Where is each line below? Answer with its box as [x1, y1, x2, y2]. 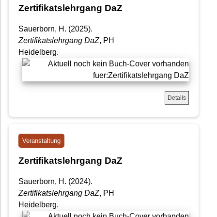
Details [168, 94, 186, 101]
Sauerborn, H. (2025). [18, 24, 93, 33]
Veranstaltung [22, 137, 61, 144]
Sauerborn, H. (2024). [18, 177, 93, 186]
